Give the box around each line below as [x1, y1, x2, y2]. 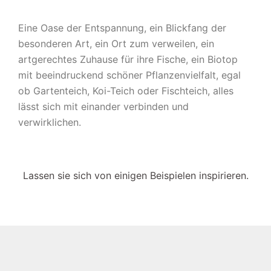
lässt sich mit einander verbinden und [18, 100, 189, 113]
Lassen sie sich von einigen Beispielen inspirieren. [22, 169, 249, 182]
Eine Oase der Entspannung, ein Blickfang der [18, 22, 226, 34]
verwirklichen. [18, 116, 81, 129]
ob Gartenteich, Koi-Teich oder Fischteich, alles [18, 85, 233, 97]
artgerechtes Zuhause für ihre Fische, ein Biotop [18, 53, 238, 66]
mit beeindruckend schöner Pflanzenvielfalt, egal [18, 69, 241, 82]
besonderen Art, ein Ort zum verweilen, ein [18, 38, 214, 50]
